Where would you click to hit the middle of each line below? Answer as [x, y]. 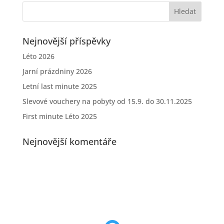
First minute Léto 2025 [59, 116]
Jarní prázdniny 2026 [57, 71]
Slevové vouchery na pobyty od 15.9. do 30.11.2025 [107, 101]
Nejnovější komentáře [69, 141]
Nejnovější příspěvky [66, 41]
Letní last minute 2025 [59, 86]
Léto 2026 [38, 56]
